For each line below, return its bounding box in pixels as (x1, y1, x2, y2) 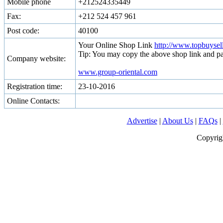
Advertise (126, 116, 157, 125)
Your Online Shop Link (78, 41, 154, 49)
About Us (162, 116, 193, 125)
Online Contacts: (7, 97, 60, 105)
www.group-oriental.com (78, 68, 157, 76)
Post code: (7, 26, 39, 35)
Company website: (7, 54, 66, 63)
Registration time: (7, 82, 62, 91)
